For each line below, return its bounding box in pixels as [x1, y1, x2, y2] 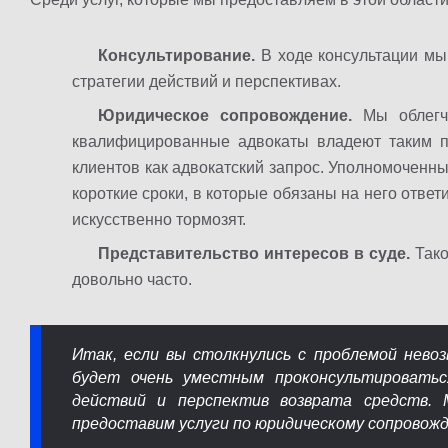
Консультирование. [98, 46, 255, 64]
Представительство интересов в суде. [98, 244, 410, 262]
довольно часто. [72, 270, 192, 288]
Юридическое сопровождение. [98, 106, 352, 124]
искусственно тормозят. [72, 210, 246, 228]
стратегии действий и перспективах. [72, 72, 341, 90]
